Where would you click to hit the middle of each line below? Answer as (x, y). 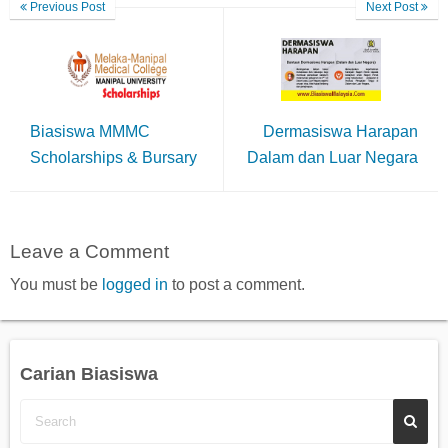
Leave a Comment (89, 251)
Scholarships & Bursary (113, 158)
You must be (56, 284)
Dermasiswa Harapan (340, 132)
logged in (135, 284)
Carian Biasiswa (89, 373)
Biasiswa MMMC (90, 132)
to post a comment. (236, 284)
